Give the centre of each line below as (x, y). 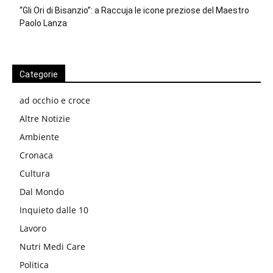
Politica (34, 265)
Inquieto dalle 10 (54, 210)
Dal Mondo (42, 192)
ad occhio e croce (55, 101)
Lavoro (33, 229)
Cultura (35, 174)
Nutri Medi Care (52, 247)
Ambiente (39, 137)
